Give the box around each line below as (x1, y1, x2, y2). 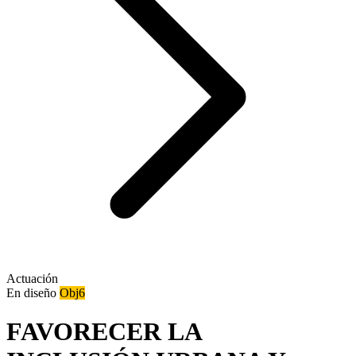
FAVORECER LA (6, 317, 201, 346)
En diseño (6, 286, 60, 300)
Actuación (6, 272, 58, 285)
